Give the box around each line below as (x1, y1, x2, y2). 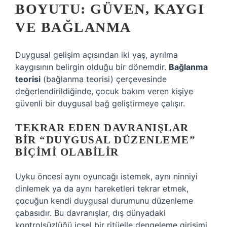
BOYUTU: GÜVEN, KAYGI (15, 1, 204, 17)
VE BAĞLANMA (15, 19, 131, 35)
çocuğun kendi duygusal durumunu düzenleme (15, 196, 193, 206)
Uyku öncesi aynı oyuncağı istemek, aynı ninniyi (15, 171, 198, 181)
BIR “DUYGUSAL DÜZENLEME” (15, 134, 196, 146)
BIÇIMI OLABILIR (15, 146, 119, 158)
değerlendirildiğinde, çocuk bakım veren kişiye (15, 86, 193, 96)
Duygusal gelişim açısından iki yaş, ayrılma (15, 50, 178, 60)
